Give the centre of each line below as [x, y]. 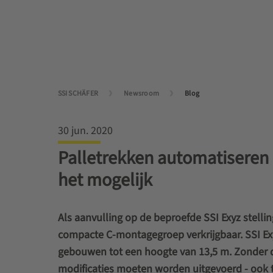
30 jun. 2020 [85, 131]
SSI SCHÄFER [78, 94]
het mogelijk [105, 180]
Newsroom [142, 94]
